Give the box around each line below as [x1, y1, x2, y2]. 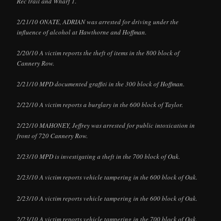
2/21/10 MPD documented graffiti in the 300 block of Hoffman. [17, 79, 185, 88]
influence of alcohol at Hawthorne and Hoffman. [17, 27, 147, 37]
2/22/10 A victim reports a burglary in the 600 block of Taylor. [17, 100, 184, 110]
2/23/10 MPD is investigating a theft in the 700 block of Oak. [17, 152, 181, 161]
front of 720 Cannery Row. [17, 131, 88, 141]
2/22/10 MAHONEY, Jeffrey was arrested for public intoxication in [17, 121, 195, 130]
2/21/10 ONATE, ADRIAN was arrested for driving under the [17, 17, 179, 26]
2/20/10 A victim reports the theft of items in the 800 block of [17, 48, 180, 57]
